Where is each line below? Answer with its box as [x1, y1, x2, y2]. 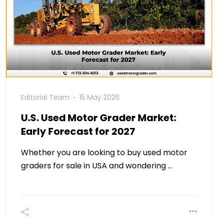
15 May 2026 [79, 92, 120, 103]
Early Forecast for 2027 [21, 125, 135, 139]
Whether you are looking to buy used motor [21, 147, 187, 159]
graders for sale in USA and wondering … [21, 160, 172, 172]
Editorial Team [21, 92, 70, 103]
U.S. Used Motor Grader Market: [21, 111, 176, 125]
